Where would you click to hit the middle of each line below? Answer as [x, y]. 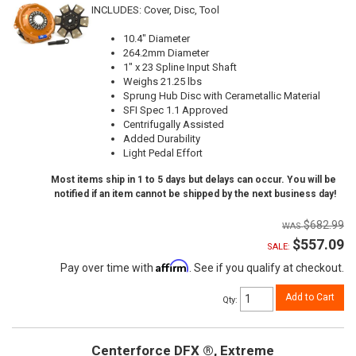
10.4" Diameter [157, 39]
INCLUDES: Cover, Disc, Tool [155, 10]
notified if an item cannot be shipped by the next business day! [195, 194]
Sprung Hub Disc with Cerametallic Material [222, 96]
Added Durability [162, 139]
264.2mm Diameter [166, 53]
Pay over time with [108, 268]
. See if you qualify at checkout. [267, 268]
